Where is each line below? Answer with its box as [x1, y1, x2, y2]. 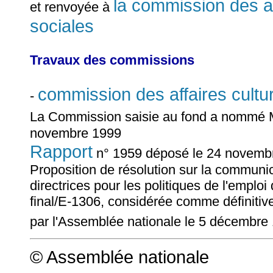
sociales [30, 15, 94, 36]
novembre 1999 [30, 125, 121, 141]
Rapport [30, 141, 93, 161]
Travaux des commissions [30, 52, 194, 68]
